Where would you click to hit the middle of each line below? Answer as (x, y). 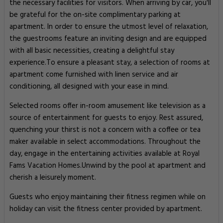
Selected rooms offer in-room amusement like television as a (108, 106)
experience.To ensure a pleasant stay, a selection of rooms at (110, 63)
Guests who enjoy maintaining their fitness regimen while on (108, 197)
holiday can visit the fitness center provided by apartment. (106, 209)
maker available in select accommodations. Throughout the (105, 142)
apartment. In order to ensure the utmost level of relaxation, (109, 27)
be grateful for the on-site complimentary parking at (95, 15)
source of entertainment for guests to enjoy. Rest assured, (106, 118)
